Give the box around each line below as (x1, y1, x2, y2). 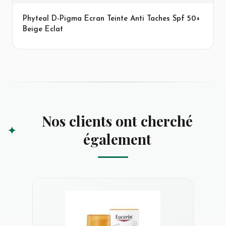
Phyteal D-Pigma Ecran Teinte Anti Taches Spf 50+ (23, 15, 200, 23)
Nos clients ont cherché (42, 111, 193, 130)
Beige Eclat (23, 26, 63, 33)
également (83, 130, 151, 148)
